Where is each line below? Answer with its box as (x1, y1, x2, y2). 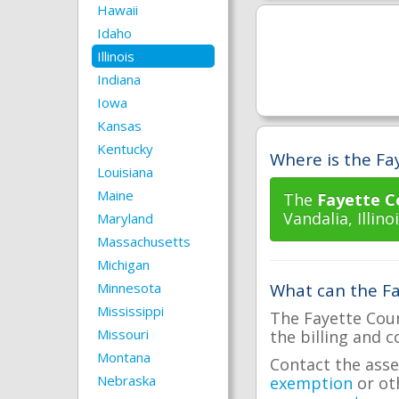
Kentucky (97, 140, 153, 158)
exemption (270, 372, 353, 394)
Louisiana (97, 163, 153, 181)
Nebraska (97, 371, 156, 389)
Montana (97, 348, 151, 366)
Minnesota (97, 279, 161, 297)
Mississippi (97, 302, 164, 320)
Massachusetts (97, 232, 191, 250)
